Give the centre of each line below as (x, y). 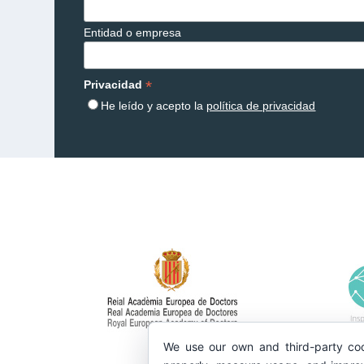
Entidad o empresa (133, 33)
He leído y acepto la (154, 106)
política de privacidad (261, 106)
